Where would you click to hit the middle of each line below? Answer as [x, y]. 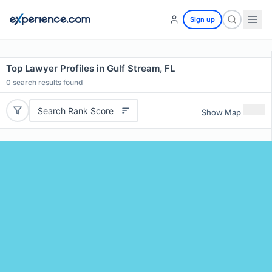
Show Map [221, 112]
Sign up [202, 19]
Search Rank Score [75, 110]
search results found [47, 82]
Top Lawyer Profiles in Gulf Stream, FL [90, 68]
